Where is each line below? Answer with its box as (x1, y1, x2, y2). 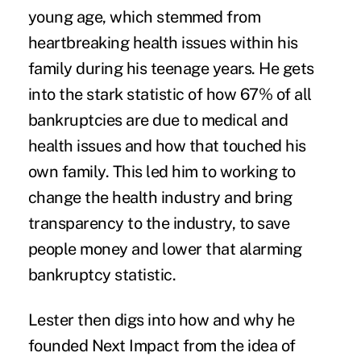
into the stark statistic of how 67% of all (27, 84, 312, 104)
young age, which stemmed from (27, 6, 261, 27)
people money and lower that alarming (27, 239, 302, 259)
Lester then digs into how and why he (27, 309, 295, 330)
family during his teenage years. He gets (27, 58, 314, 78)
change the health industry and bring (27, 187, 293, 207)
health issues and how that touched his (27, 135, 306, 156)
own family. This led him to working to (27, 161, 296, 181)
